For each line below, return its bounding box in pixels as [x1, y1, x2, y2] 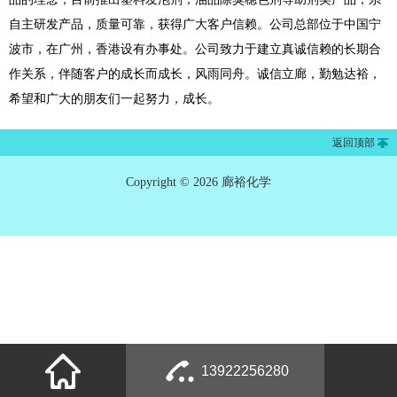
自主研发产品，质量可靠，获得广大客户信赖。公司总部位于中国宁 [9, 18, 381, 31]
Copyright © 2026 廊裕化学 [126, 175, 271, 189]
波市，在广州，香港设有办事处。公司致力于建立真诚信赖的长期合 [9, 43, 381, 56]
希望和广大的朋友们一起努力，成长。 [9, 92, 220, 105]
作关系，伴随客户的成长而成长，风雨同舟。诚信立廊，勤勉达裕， [9, 67, 381, 81]
